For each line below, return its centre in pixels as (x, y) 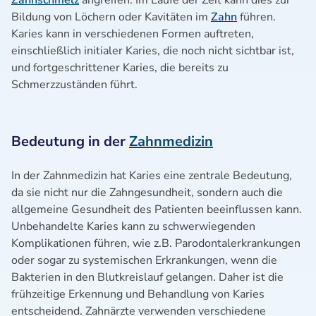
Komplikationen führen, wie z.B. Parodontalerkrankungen (156, 243)
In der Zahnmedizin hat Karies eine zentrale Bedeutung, (152, 176)
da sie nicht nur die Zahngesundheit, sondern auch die (147, 193)
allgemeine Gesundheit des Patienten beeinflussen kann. (157, 209)
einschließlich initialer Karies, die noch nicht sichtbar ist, (153, 51)
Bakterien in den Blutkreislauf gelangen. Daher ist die (147, 277)
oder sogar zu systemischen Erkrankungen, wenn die (144, 260)
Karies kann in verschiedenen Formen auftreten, (133, 34)
